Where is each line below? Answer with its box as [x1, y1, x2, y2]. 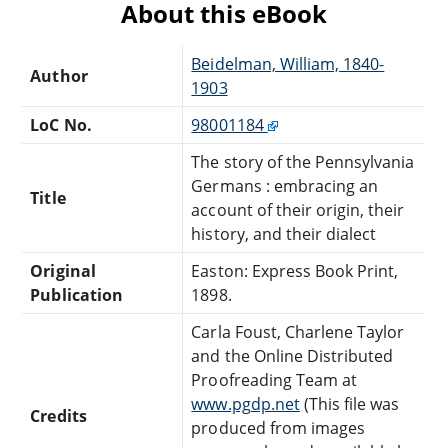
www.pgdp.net [191, 392, 300, 415]
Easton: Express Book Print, [191, 259, 399, 282]
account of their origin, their [191, 198, 405, 221]
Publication [30, 283, 123, 306]
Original [30, 259, 96, 282]
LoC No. [30, 113, 92, 136]
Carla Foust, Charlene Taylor [191, 320, 405, 343]
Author [30, 64, 88, 87]
